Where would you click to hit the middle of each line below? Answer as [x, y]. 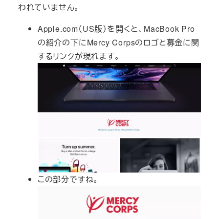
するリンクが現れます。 [79, 56]
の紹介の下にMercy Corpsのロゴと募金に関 [118, 43]
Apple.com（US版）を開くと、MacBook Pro [116, 29]
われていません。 [49, 7]
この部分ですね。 [68, 179]
